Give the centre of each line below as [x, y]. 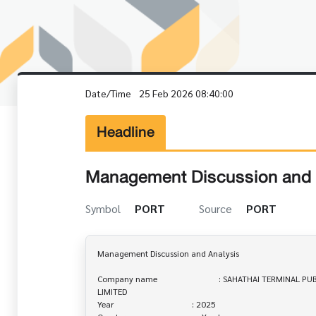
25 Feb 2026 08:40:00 [186, 93]
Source [217, 208]
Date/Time [109, 93]
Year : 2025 [157, 304]
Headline [126, 132]
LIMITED [112, 291]
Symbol [104, 208]
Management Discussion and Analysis [168, 253]
